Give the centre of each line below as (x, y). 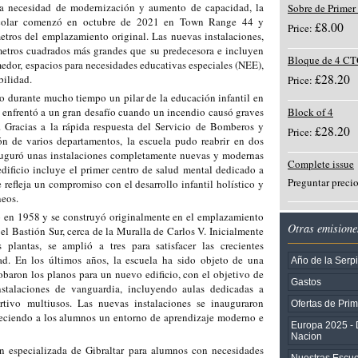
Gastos (306, 282)
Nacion (306, 336)
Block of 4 (310, 112)
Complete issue (321, 164)
